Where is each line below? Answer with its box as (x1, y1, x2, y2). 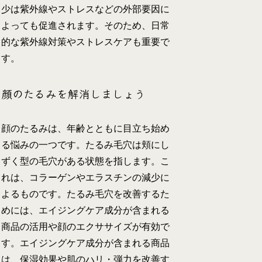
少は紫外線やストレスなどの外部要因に (1, 4, 170, 15)
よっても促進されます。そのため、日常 (1, 20, 170, 31)
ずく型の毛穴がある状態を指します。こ (1, 156, 170, 167)
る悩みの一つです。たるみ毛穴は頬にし (1, 140, 170, 150)
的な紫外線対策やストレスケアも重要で (1, 37, 170, 47)
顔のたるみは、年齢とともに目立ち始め (1, 123, 170, 134)
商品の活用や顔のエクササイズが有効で (1, 222, 170, 232)
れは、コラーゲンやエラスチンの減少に (1, 173, 170, 183)
